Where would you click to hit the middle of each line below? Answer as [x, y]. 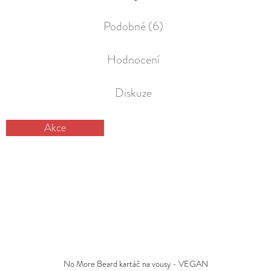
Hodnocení [133, 59]
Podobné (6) [133, 26]
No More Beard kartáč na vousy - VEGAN [135, 263]
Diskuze [133, 93]
